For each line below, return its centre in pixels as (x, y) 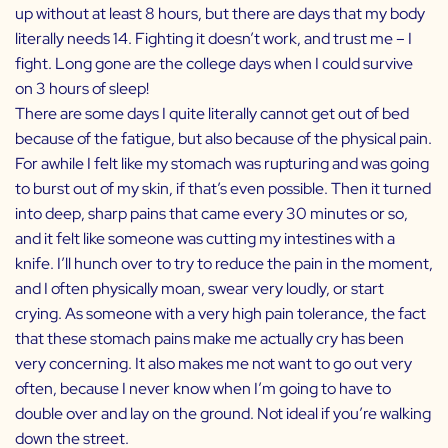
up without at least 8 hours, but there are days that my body (220, 14)
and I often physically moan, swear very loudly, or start (199, 289)
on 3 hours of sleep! (82, 89)
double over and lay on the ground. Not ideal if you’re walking (223, 414)
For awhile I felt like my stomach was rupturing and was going (222, 164)
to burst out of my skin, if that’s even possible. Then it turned (223, 189)
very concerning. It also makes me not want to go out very (213, 364)
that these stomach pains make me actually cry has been (209, 339)
